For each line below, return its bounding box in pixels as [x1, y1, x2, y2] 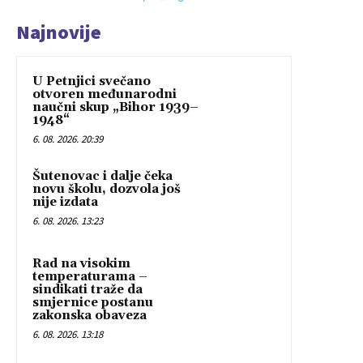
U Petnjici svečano [32, 74, 151, 90]
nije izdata [32, 194, 98, 211]
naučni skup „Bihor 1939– [32, 100, 199, 116]
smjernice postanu [32, 295, 153, 311]
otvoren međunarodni [32, 87, 177, 103]
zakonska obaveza [32, 308, 147, 324]
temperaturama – [32, 269, 147, 285]
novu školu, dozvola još [32, 181, 181, 198]
